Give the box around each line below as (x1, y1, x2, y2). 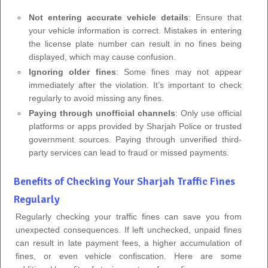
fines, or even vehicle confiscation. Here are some (16, 251, 242, 261)
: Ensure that (188, 12, 242, 22)
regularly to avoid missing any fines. (28, 93, 164, 103)
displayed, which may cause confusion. (28, 51, 176, 62)
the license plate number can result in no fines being (28, 38, 242, 48)
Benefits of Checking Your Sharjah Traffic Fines (14, 174, 235, 188)
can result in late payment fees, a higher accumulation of (16, 237, 242, 248)
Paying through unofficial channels (28, 108, 175, 118)
